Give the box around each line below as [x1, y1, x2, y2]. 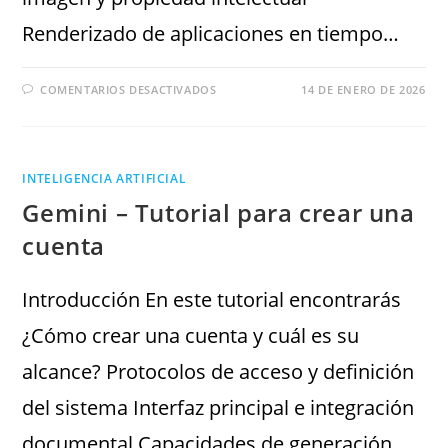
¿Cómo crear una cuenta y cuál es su [22, 322, 360, 350]
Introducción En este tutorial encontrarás [22, 286, 402, 314]
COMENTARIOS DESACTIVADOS [40, 82, 217, 98]
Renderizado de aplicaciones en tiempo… [22, 20, 400, 48]
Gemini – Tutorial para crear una [22, 196, 415, 230]
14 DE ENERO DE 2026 [301, 82, 426, 98]
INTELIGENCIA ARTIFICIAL [22, 170, 187, 188]
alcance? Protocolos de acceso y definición [22, 358, 415, 386]
